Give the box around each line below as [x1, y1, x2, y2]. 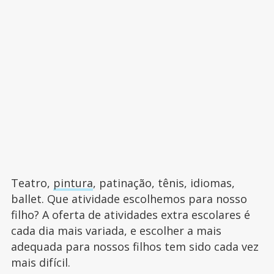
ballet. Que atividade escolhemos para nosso [10, 191, 247, 207]
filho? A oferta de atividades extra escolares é [10, 207, 250, 223]
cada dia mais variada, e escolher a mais [10, 223, 221, 239]
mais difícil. [10, 255, 70, 270]
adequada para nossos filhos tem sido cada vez [10, 239, 259, 254]
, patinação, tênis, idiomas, [92, 176, 235, 191]
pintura [53, 176, 93, 191]
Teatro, [10, 176, 53, 191]
